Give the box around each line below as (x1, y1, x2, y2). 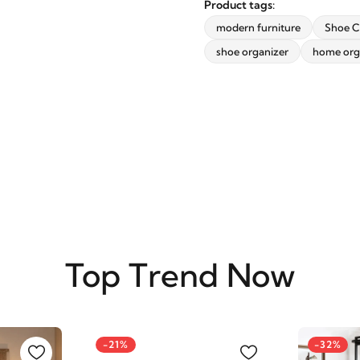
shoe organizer (216, 45, 288, 58)
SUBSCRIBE (149, 48, 211, 61)
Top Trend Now (64, 256, 296, 295)
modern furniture (216, 21, 301, 34)
